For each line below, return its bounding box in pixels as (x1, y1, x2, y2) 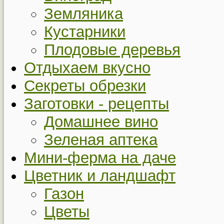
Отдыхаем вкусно (24, 59, 150, 77)
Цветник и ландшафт (24, 167, 175, 185)
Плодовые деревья (44, 41, 180, 59)
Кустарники (44, 23, 125, 41)
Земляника (44, 5, 123, 23)
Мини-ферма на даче (24, 149, 176, 167)
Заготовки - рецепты (24, 95, 169, 113)
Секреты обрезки (24, 77, 146, 95)
